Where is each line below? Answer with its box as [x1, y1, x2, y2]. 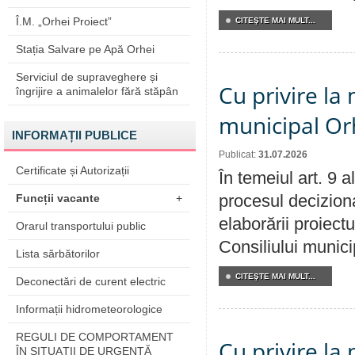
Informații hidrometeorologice [16, 303, 162, 315]
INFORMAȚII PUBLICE [12, 128, 137, 142]
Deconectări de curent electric [16, 275, 166, 288]
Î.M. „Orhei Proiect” [16, 15, 112, 28]
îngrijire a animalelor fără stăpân [16, 85, 178, 97]
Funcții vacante [16, 192, 100, 204]
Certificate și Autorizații [16, 164, 129, 177]
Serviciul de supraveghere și [16, 71, 158, 83]
